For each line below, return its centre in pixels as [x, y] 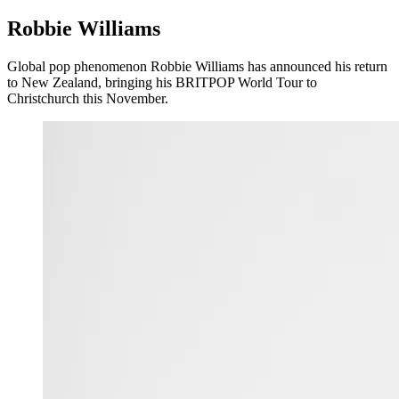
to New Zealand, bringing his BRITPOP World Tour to [162, 83]
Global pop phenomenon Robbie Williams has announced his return [197, 67]
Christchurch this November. [88, 99]
